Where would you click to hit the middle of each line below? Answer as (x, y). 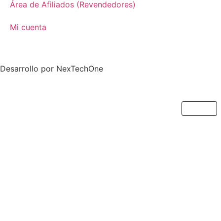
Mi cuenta (28, 27)
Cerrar (199, 109)
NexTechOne (80, 69)
